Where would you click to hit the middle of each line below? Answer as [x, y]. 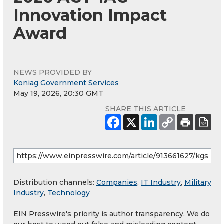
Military [198, 182]
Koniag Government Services [66, 83]
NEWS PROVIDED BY [53, 72]
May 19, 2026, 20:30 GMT [58, 93]
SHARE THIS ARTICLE [146, 109]
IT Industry [161, 182]
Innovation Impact [90, 15]
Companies [117, 182]
